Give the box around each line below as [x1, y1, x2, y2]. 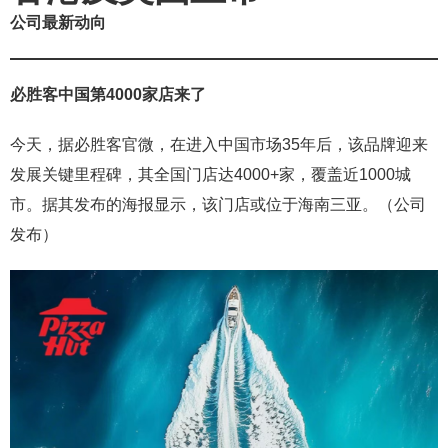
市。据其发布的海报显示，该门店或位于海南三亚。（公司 [10, 196, 426, 214]
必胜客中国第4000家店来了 [10, 86, 206, 104]
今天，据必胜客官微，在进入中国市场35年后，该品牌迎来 [10, 136, 428, 154]
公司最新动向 [10, 14, 106, 32]
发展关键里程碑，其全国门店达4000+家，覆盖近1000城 [10, 166, 411, 184]
